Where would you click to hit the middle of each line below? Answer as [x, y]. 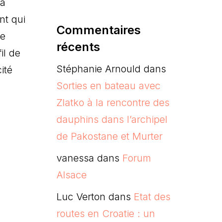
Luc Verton [81, 196]
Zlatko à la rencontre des [113, 102]
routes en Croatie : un [106, 213]
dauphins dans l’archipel [112, 119]
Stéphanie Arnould [98, 69]
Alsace [71, 175]
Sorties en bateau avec [108, 85]
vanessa [75, 158]
